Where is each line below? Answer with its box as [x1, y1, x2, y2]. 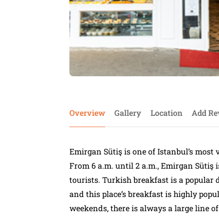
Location [151, 108, 182, 118]
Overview [69, 108, 105, 118]
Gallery [114, 108, 141, 118]
